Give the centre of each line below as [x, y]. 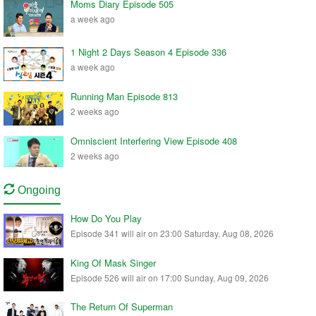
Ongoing [38, 190]
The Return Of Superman [122, 307]
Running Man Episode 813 [124, 97]
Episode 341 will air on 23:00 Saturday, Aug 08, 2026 [172, 233]
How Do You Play [106, 218]
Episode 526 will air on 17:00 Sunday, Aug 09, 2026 [170, 277]
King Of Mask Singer [113, 262]
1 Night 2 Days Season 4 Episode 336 [148, 51]
